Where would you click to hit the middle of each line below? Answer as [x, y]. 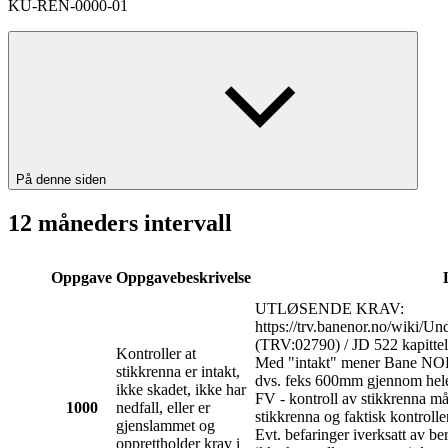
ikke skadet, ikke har [181, 390]
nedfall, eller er [163, 408]
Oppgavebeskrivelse [183, 278]
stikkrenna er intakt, [178, 372]
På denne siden [63, 180]
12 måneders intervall [120, 223]
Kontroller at [156, 354]
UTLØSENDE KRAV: [329, 309]
